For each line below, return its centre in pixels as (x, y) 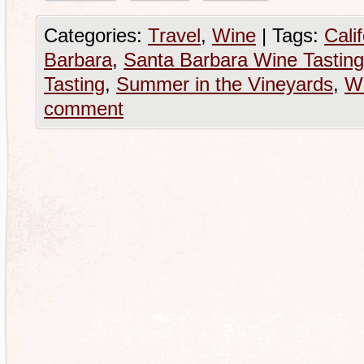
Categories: (96, 35)
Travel (174, 35)
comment (84, 108)
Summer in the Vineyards (225, 84)
